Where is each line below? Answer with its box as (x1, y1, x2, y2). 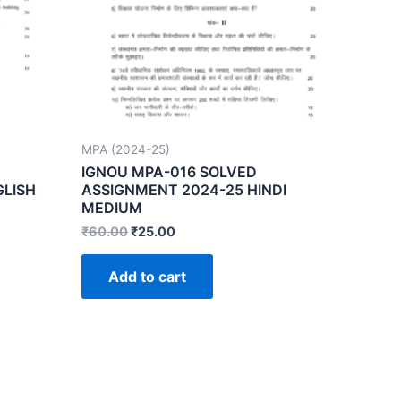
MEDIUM (81, 199, 142, 218)
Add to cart (108, 267, 186, 286)
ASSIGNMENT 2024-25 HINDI (81, 181, 286, 200)
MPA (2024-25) (81, 141, 170, 157)
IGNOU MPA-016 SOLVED (81, 163, 257, 182)
